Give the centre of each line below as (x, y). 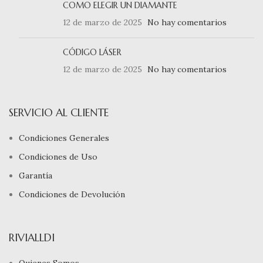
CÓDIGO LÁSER (92, 52)
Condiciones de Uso (58, 156)
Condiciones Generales (64, 138)
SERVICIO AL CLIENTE (59, 112)
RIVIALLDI (32, 237)
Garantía (36, 175)
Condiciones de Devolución (72, 194)
